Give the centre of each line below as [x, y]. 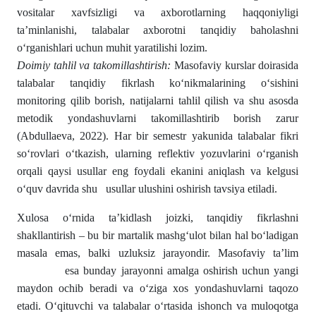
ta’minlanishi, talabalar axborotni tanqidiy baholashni [158, 30]
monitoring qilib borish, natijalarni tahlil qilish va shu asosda [158, 101]
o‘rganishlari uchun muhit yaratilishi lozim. [112, 48]
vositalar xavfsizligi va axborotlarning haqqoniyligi [158, 12]
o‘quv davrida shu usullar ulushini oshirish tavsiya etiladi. [147, 189]
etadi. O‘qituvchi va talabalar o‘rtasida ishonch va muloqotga [158, 306]
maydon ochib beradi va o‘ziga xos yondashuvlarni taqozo [158, 288]
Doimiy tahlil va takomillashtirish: [94, 65]
